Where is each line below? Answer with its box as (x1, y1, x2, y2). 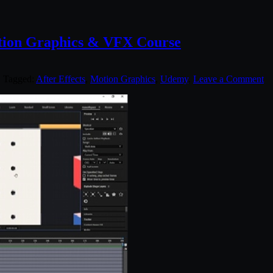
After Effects (36, 73, 85, 84)
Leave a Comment (193, 73, 264, 84)
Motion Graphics (90, 73, 155, 84)
